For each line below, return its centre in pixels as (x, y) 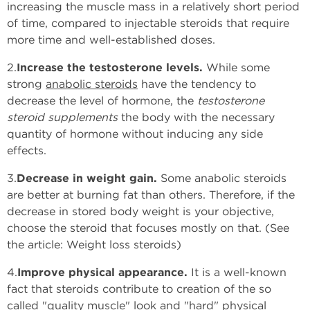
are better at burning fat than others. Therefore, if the (151, 195)
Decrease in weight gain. (87, 179)
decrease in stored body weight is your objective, (140, 211)
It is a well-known (237, 272)
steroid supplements (62, 117)
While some (236, 67)
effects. (27, 151)
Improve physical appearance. (102, 273)
